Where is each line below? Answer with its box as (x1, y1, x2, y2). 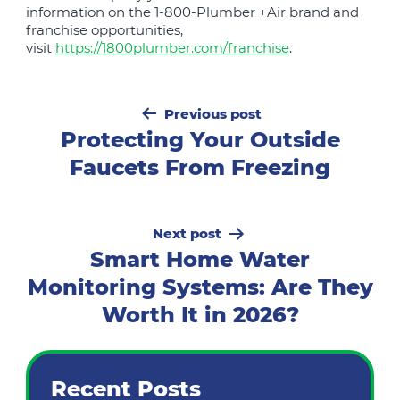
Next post (153, 225, 221, 243)
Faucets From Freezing (70, 154, 330, 181)
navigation (25, 111, 157, 140)
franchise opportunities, (26, 21, 184, 39)
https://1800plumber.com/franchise (55, 39, 290, 57)
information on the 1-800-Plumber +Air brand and (26, 4, 360, 21)
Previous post (164, 105, 262, 123)
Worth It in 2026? (101, 302, 299, 329)
